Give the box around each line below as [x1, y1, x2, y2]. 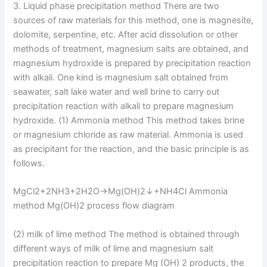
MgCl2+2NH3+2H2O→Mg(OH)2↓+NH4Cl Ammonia [13, 186, 228, 197]
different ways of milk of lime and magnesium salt [13, 243, 214, 254]
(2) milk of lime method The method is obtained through [13, 228, 240, 240]
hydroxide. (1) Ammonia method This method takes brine [13, 114, 245, 126]
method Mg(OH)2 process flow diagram [13, 200, 175, 212]
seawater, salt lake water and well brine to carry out [13, 86, 220, 97]
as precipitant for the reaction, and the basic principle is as [13, 143, 250, 154]
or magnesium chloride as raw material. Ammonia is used [13, 129, 244, 140]
